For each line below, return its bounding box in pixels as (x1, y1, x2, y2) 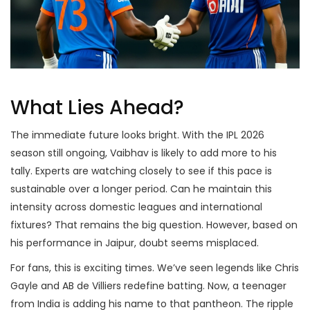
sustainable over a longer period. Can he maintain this (10, 182, 272, 197)
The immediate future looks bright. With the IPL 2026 (10, 128, 264, 143)
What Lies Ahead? (10, 94, 184, 122)
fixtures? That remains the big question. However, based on (10, 218, 298, 232)
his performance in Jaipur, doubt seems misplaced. (10, 236, 259, 250)
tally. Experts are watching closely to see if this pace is (10, 164, 272, 179)
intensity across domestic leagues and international (10, 200, 262, 215)
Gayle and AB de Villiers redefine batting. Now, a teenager (10, 279, 286, 293)
